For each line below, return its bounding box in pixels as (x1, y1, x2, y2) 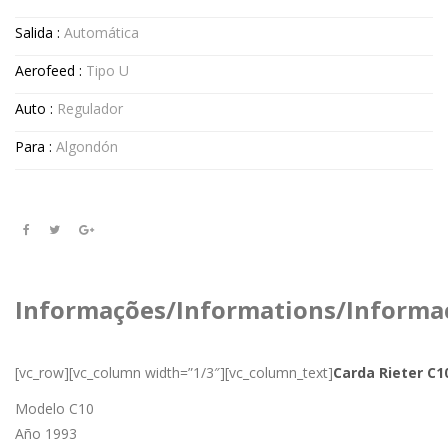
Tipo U (86, 61, 129, 80)
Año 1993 (15, 424, 77, 443)
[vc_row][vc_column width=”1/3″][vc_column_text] (15, 363, 333, 382)
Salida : (15, 23, 64, 42)
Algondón (56, 137, 118, 156)
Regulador (57, 99, 123, 118)
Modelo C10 (15, 399, 94, 418)
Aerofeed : (15, 61, 86, 80)
